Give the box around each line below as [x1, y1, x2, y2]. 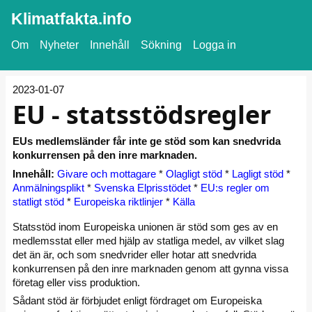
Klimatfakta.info [11, 10, 132, 28]
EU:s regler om [201, 181, 270, 194]
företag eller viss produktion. [13, 276, 140, 288]
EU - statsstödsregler [13, 97, 271, 132]
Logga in [193, 39, 236, 51]
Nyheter [40, 39, 79, 51]
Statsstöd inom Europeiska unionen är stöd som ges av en [13, 220, 278, 233]
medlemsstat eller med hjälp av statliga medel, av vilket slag [13, 234, 284, 247]
